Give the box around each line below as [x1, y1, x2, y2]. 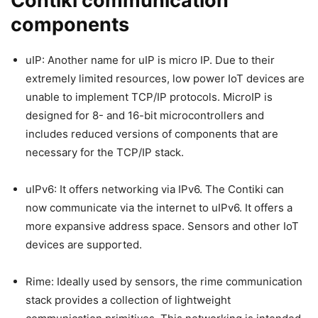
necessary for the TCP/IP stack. [26, 146, 184, 159]
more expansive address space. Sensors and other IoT [26, 219, 299, 233]
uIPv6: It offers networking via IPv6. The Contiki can [26, 182, 284, 196]
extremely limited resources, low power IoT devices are [26, 72, 305, 85]
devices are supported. [26, 238, 142, 251]
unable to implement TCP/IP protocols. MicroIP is [26, 90, 273, 104]
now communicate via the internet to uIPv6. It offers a [26, 201, 292, 214]
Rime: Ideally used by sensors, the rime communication [26, 275, 302, 288]
